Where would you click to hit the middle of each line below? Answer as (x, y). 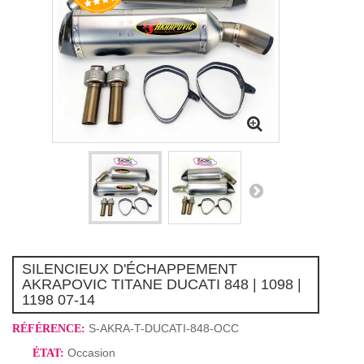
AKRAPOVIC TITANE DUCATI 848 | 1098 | (162, 285)
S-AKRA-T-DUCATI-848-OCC (164, 329)
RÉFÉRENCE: (49, 329)
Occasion (91, 353)
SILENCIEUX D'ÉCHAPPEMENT (130, 269)
